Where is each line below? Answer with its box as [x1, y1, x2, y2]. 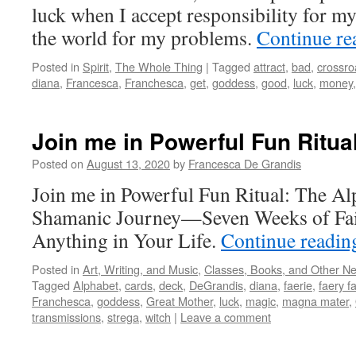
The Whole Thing [115, 58, 203, 75]
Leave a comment [180, 308, 271, 325]
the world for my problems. [32, 24, 257, 51]
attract [253, 58, 285, 75]
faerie [284, 277, 312, 293]
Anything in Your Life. [32, 226, 221, 253]
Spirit [83, 58, 109, 75]
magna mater [282, 292, 349, 309]
